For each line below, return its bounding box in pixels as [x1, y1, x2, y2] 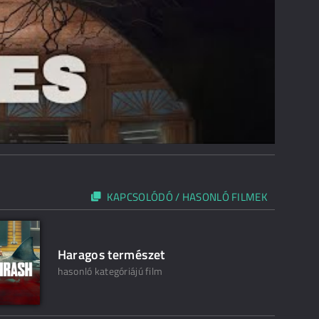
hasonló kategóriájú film [57, 263, 163, 279]
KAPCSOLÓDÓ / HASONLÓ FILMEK [106, 189, 268, 206]
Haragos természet [57, 245, 165, 265]
